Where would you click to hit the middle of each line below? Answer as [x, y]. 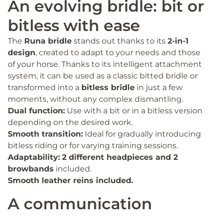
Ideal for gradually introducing [142, 134]
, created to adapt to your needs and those [118, 52]
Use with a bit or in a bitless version [134, 110]
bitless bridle [108, 87]
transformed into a [45, 87]
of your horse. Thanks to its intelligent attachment [105, 64]
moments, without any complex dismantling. [95, 99]
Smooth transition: [45, 134]
